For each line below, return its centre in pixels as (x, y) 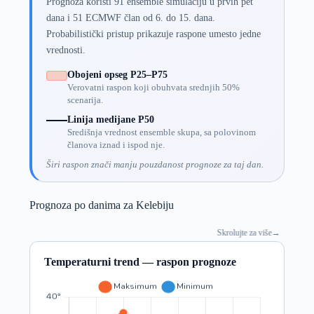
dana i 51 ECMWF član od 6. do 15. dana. (130, 17)
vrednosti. (66, 49)
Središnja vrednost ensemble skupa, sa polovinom (161, 132)
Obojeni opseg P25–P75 (117, 74)
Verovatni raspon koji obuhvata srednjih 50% (153, 87)
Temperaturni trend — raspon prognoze (140, 261)
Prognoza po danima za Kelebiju (101, 205)
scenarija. (85, 100)
